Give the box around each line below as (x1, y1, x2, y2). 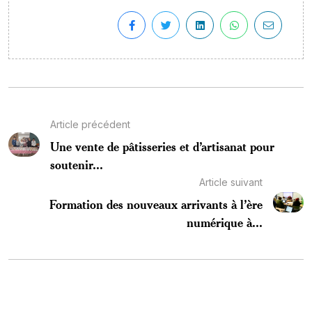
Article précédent (50, 118, 131, 130)
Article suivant (199, 175, 263, 188)
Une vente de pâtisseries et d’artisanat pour (50, 138, 275, 154)
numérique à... (187, 214, 263, 230)
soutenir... (50, 156, 104, 172)
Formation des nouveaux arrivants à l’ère (49, 196, 263, 212)
